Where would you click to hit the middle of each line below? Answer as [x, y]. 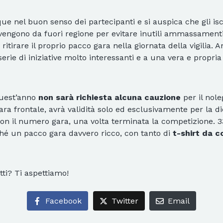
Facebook [63, 201]
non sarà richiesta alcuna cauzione [110, 98]
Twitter [125, 201]
